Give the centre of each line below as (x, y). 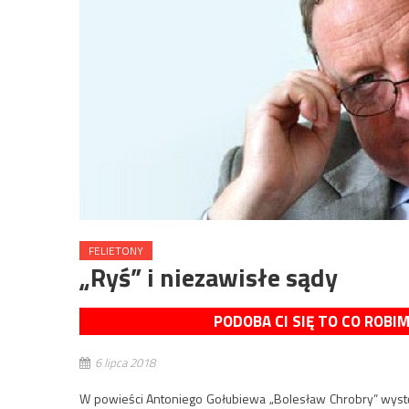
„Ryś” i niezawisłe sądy (209, 277)
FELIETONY (116, 251)
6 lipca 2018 (125, 362)
